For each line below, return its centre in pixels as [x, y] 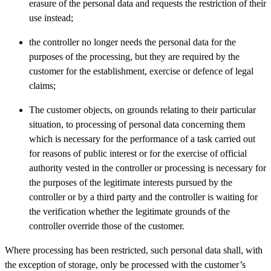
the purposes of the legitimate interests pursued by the [131, 182]
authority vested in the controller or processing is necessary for [148, 168]
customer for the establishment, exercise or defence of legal [141, 71]
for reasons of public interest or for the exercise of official [138, 153]
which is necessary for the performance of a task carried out [142, 139]
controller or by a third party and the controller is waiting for [143, 197]
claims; [42, 85]
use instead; [51, 18]
